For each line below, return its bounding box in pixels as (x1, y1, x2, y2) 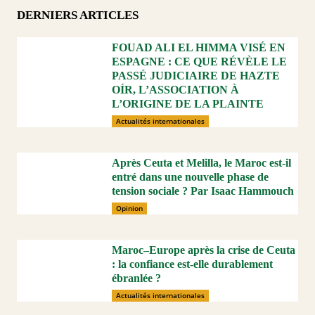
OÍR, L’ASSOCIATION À (112, 83, 239, 96)
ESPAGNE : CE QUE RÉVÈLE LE (112, 55, 287, 67)
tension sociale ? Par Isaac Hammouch (112, 184, 294, 197)
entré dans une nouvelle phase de (112, 170, 269, 183)
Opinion (116, 202, 143, 213)
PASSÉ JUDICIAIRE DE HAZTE (112, 69, 280, 82)
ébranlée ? (112, 271, 161, 284)
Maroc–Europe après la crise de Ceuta (112, 243, 295, 256)
